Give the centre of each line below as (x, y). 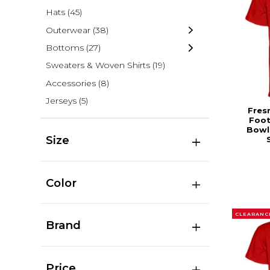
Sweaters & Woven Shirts (98, 65)
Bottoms (64, 47)
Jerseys (61, 101)
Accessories (71, 83)
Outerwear (68, 30)
